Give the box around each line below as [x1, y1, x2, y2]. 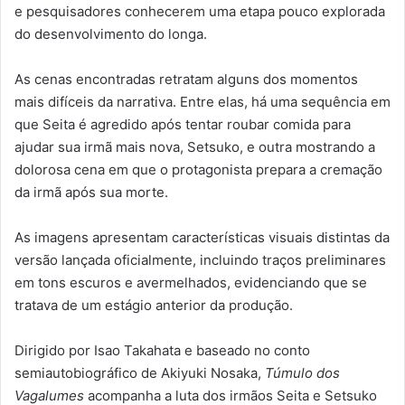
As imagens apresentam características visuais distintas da [14, 229, 390, 247]
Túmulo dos [265, 364, 340, 382]
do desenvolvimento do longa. [14, 25, 207, 43]
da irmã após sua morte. [14, 184, 168, 202]
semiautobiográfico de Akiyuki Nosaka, [14, 364, 265, 382]
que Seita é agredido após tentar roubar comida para [14, 116, 351, 134]
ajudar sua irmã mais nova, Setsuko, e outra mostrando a [14, 138, 375, 156]
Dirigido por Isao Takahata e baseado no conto [14, 342, 310, 360]
